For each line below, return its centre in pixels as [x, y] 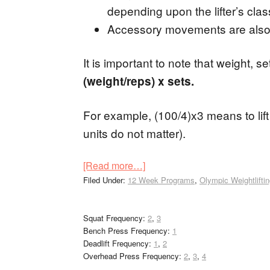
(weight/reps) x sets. [139, 81]
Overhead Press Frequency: [133, 256]
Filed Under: [105, 180]
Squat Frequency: [115, 218]
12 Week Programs [161, 180]
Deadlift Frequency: [118, 243]
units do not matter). [134, 133]
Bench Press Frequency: [128, 231]
